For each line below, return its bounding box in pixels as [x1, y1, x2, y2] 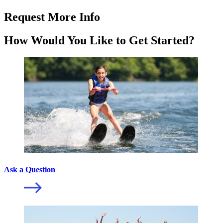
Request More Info [4, 10, 100, 23]
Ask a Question [4, 165, 55, 174]
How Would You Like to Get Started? [4, 33, 195, 47]
